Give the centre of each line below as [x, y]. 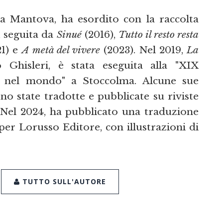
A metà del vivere [61, 50]
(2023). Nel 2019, [144, 50]
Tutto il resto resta [159, 34]
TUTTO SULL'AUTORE [63, 182]
